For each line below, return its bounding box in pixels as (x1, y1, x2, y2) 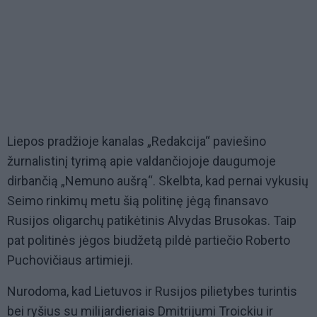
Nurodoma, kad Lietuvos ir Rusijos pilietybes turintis (7, 284, 297, 299)
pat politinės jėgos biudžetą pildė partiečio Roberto (7, 233, 290, 248)
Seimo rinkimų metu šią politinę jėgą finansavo (7, 193, 268, 209)
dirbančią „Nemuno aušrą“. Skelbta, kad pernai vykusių (7, 173, 309, 189)
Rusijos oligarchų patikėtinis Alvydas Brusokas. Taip (7, 213, 296, 229)
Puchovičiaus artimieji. (7, 253, 133, 268)
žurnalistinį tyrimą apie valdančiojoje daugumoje (7, 154, 276, 169)
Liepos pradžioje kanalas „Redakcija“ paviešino (7, 134, 266, 149)
